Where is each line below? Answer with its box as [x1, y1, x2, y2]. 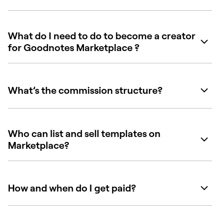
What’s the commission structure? [8, 84, 163, 97]
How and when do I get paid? [8, 182, 136, 194]
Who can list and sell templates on [8, 127, 161, 139]
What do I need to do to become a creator [8, 29, 195, 42]
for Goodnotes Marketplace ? [8, 41, 139, 54]
